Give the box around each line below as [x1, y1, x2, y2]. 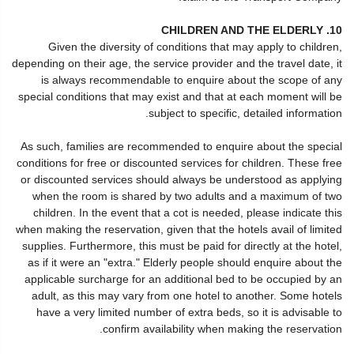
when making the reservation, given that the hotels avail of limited [16, 223, 342, 235]
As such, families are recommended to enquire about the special [21, 140, 342, 153]
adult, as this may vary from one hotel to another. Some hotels [32, 289, 342, 302]
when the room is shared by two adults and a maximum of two [32, 190, 342, 202]
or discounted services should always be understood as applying [21, 173, 342, 186]
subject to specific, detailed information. [149, 107, 342, 119]
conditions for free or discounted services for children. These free [17, 156, 342, 169]
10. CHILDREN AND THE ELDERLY [330, 24, 342, 36]
